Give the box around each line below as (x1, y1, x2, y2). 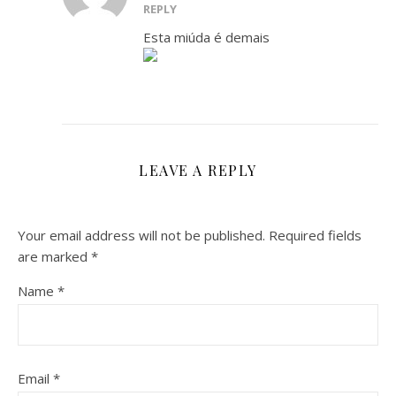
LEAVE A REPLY (139, 161, 257, 179)
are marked (18, 247, 91, 265)
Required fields (269, 226, 362, 244)
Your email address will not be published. (18, 226, 265, 244)
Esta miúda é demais (143, 28, 270, 46)
